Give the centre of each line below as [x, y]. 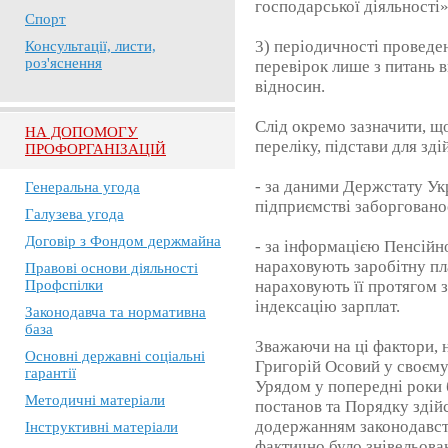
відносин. [290, 87]
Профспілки [64, 285]
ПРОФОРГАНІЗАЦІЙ [95, 149]
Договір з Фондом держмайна [123, 241]
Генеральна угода [82, 187]
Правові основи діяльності [111, 268]
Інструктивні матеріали [101, 427]
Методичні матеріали [95, 400]
